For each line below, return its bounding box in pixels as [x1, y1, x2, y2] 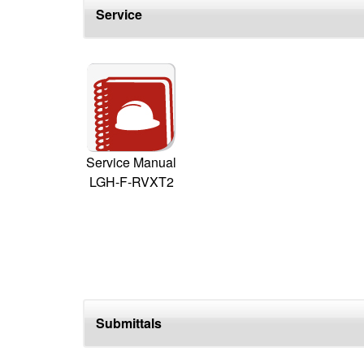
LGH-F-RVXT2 [89, 172, 174, 191]
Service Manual [86, 153, 176, 171]
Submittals [95, 314, 162, 332]
